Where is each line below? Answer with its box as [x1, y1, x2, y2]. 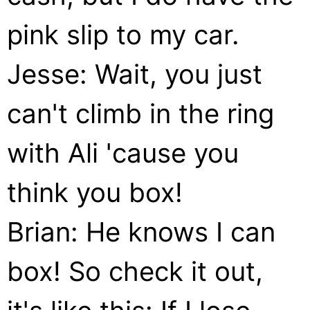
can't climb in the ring [7, 98, 274, 129]
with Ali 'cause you [7, 137, 239, 169]
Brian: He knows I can [7, 216, 275, 248]
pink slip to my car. [7, 19, 239, 51]
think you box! [7, 176, 183, 208]
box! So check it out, [7, 255, 263, 287]
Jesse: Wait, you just [7, 58, 262, 90]
